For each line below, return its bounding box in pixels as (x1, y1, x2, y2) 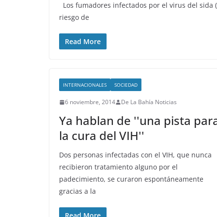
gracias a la (59, 186, 96, 196)
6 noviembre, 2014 (65, 98, 115, 106)
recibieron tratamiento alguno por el (59, 162, 178, 171)
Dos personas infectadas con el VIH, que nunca (59, 150, 212, 159)
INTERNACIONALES (63, 81, 107, 88)
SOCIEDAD (114, 81, 138, 88)
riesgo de (59, 13, 89, 22)
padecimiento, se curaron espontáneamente (59, 174, 203, 184)
